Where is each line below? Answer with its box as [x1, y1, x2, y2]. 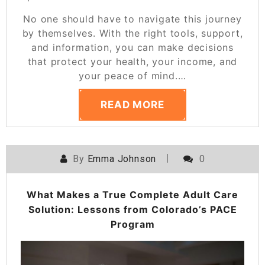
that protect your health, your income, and [27, 56, 238, 68]
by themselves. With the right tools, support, [22, 27, 243, 40]
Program [110, 218, 155, 231]
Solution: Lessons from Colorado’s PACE [28, 203, 237, 216]
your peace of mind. [79, 70, 178, 82]
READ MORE [101, 99, 164, 111]
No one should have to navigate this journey [23, 13, 242, 25]
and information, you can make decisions [31, 41, 234, 54]
